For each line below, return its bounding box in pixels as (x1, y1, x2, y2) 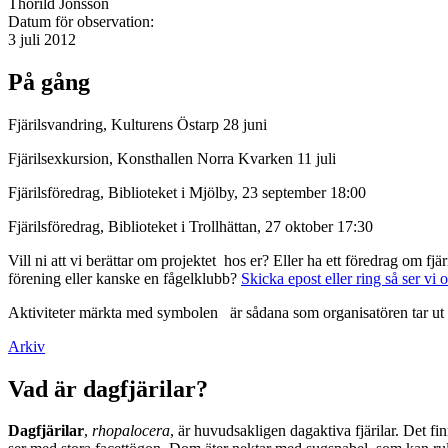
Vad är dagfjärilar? (8, 375, 208, 402)
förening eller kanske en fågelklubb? (8, 269, 241, 287)
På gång (8, 68, 90, 95)
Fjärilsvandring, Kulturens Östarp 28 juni (8, 115, 267, 133)
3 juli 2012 (8, 30, 76, 48)
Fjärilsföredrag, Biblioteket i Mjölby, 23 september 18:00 (8, 183, 366, 201)
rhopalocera (92, 422, 170, 440)
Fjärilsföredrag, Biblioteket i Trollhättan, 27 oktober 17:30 (8, 217, 373, 235)
